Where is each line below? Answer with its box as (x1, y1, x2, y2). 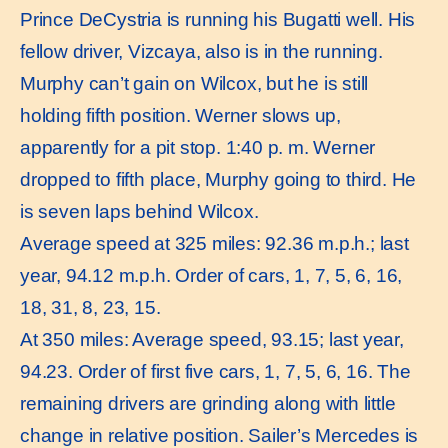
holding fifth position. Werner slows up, (20, 105, 341, 127)
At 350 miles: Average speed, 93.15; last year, (20, 329, 404, 351)
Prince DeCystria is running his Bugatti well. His (20, 9, 416, 31)
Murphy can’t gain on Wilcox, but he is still (20, 73, 369, 95)
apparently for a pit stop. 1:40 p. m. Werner (20, 137, 376, 159)
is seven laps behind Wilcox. (20, 201, 259, 223)
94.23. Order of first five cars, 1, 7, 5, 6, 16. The (20, 361, 411, 383)
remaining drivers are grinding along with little (20, 393, 396, 415)
